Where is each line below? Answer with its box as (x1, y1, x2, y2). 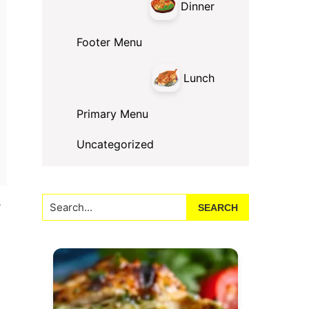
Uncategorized (77, 137, 154, 151)
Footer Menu (77, 35, 142, 49)
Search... (41, 195, 86, 208)
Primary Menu (77, 107, 148, 121)
